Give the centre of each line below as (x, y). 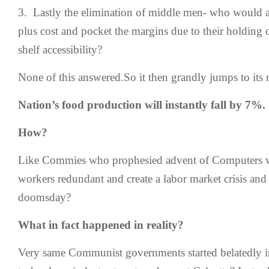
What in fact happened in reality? (101, 225)
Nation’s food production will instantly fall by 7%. (142, 105)
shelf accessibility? (60, 50)
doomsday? (44, 197)
